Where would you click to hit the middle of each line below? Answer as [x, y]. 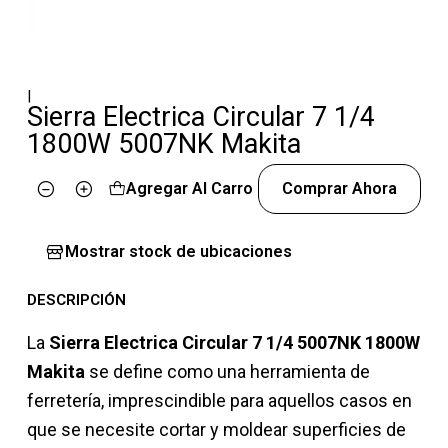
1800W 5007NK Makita [164, 143]
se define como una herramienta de [227, 372]
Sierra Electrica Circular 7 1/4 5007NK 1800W [234, 343]
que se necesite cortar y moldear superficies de [216, 430]
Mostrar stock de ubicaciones [178, 251]
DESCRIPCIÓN [76, 299]
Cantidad [56, 202]
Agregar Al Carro [189, 189]
